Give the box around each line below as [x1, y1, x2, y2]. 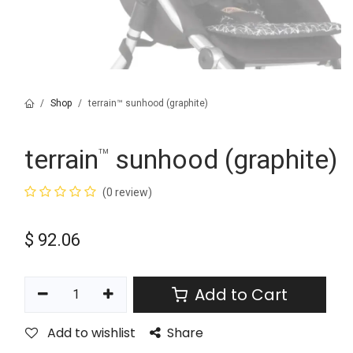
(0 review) [102, 186, 152, 199]
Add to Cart [191, 284, 288, 306]
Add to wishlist [47, 324, 136, 342]
